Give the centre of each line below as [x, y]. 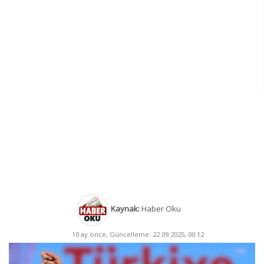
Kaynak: [125, 209]
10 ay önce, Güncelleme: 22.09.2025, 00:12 [138, 234]
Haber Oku [160, 209]
